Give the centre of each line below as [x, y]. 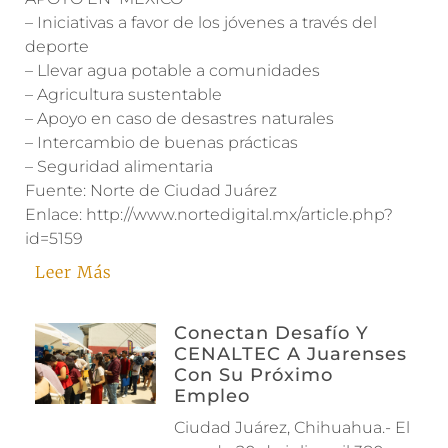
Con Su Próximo [253, 375]
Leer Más [73, 272]
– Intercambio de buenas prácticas [161, 142]
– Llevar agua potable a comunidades [172, 70]
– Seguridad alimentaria [119, 166]
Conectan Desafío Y [271, 333]
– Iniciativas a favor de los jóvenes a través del [201, 22]
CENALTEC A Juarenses [290, 354]
